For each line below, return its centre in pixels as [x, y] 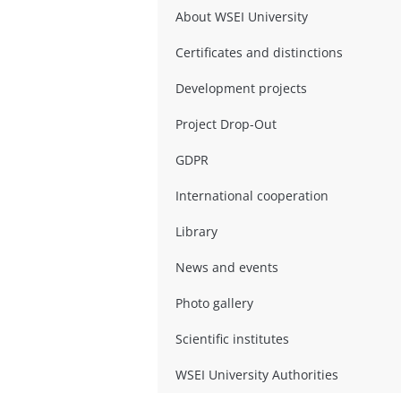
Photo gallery [214, 303]
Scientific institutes [232, 338]
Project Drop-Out [226, 124]
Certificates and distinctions [259, 52]
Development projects [241, 88]
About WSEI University [241, 16]
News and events [226, 267]
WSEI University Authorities [256, 374]
